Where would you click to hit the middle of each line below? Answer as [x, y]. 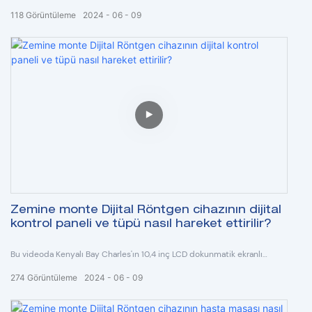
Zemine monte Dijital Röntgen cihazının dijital [146, 211]
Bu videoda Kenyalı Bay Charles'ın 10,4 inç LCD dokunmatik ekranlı [136, 254]
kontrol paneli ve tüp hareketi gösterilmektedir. [101, 268]
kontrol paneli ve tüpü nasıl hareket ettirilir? [141, 225]
